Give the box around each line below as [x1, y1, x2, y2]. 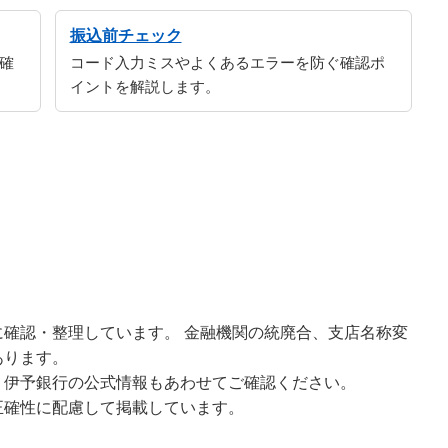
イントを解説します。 [69, 79, 220, 95]
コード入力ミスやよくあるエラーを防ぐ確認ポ [69, 55, 385, 71]
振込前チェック [69, 26, 182, 44]
